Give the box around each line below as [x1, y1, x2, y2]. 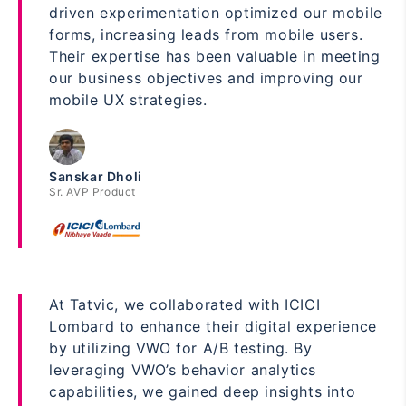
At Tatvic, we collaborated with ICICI [49, 295, 321, 314]
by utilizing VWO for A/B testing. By [49, 339, 313, 358]
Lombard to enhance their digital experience [49, 317, 377, 336]
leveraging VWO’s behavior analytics [49, 361, 317, 380]
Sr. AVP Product [49, 185, 136, 199]
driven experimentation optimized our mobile [49, 4, 382, 23]
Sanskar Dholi [49, 169, 142, 185]
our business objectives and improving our [49, 69, 363, 88]
